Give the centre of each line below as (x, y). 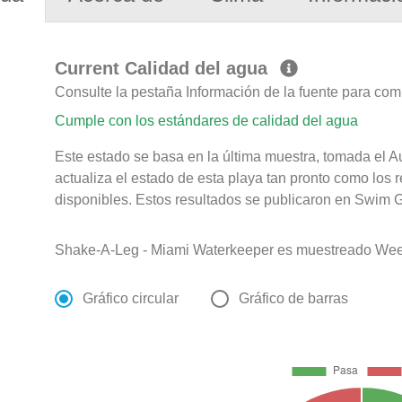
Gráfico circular (131, 299)
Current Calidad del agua (164, 69)
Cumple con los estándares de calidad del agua (207, 121)
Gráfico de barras (294, 299)
